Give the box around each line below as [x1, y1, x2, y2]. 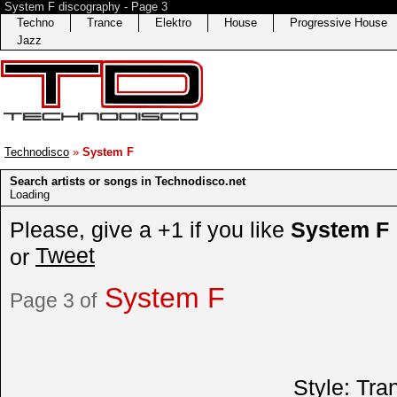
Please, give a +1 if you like [10, 216, 291, 242]
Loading [10, 188, 50, 201]
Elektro [155, 16, 191, 29]
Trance [87, 16, 122, 29]
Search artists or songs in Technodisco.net [10, 175, 245, 188]
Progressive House [290, 16, 387, 29]
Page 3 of [10, 288, 97, 312]
